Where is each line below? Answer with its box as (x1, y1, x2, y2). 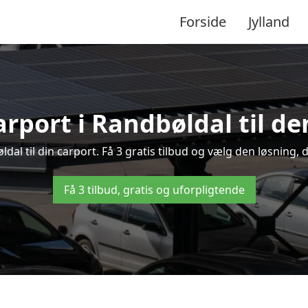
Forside (179, 12, 226, 31)
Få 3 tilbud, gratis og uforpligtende (63, 182, 245, 197)
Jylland (248, 12, 289, 31)
